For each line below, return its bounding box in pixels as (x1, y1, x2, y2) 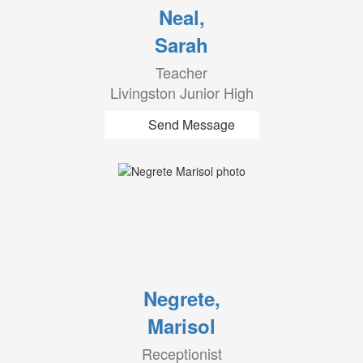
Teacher (156, 62, 207, 83)
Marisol (147, 312, 216, 340)
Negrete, (143, 284, 220, 312)
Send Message (147, 115, 235, 134)
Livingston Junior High (109, 82, 254, 103)
